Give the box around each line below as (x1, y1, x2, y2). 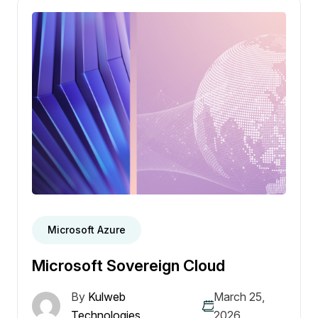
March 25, (213, 290, 265, 305)
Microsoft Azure (48, 224, 126, 236)
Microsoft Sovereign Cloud (32, 256, 225, 275)
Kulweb (85, 290, 126, 305)
